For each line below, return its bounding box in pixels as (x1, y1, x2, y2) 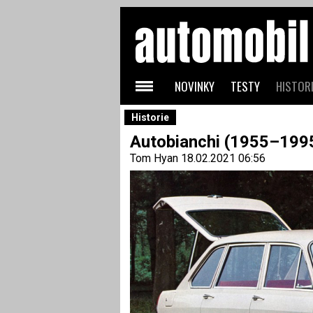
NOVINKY (174, 78, 214, 95)
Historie (131, 112, 169, 123)
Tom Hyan (129, 152, 178, 165)
